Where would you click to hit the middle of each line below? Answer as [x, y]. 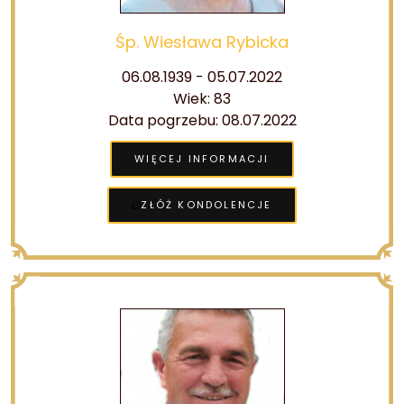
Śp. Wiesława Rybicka [202, 42]
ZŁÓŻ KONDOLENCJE [207, 205]
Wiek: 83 [202, 99]
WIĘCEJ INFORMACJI [202, 159]
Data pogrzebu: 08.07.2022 [202, 120]
